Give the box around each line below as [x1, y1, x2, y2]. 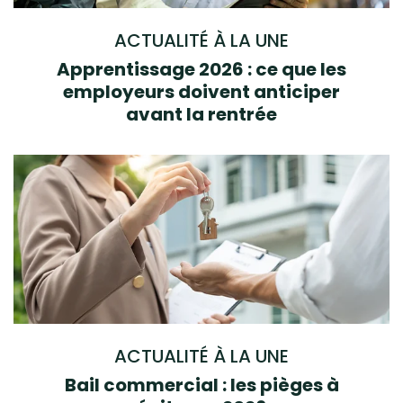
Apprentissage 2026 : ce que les [57, 56, 346, 82]
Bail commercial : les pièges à [64, 372, 339, 399]
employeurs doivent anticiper [63, 78, 340, 104]
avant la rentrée [126, 101, 277, 127]
